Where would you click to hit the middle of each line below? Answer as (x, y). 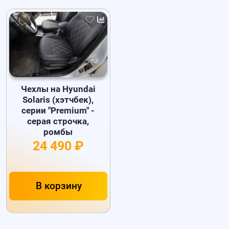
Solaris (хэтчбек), (58, 100)
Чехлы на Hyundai (58, 89)
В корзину (59, 186)
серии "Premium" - (58, 111)
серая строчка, (58, 121)
